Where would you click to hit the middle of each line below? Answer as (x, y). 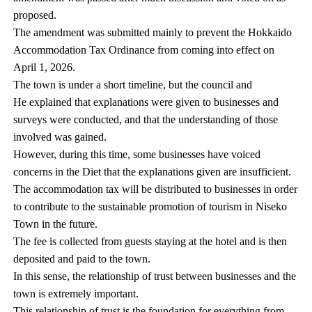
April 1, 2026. (45, 67)
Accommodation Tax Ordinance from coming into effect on (144, 50)
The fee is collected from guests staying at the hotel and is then (150, 241)
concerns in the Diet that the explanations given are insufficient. (153, 172)
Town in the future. (56, 224)
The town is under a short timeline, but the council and (133, 85)
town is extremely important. (76, 294)
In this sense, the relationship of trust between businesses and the (155, 276)
